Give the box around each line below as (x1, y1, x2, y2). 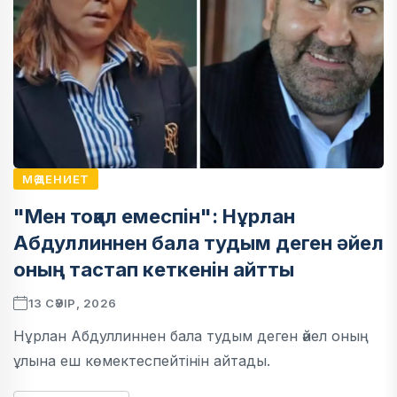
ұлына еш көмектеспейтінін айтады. (13, 352, 270, 370)
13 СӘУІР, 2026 (27, 296, 117, 311)
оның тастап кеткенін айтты (13, 258, 294, 282)
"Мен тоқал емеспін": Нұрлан (13, 205, 295, 229)
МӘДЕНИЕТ (22, 172, 90, 187)
